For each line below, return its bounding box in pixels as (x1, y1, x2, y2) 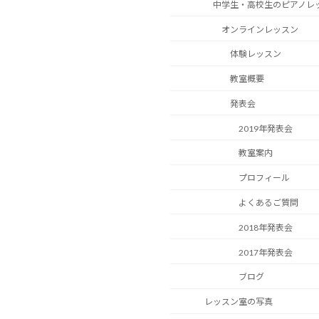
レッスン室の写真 (204, 296, 273, 308)
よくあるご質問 (239, 197, 298, 209)
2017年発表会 (239, 246, 293, 258)
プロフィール (239, 172, 290, 184)
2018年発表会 (239, 221, 293, 233)
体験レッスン (230, 48, 281, 60)
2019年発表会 (239, 122, 293, 134)
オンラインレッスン (221, 23, 298, 35)
